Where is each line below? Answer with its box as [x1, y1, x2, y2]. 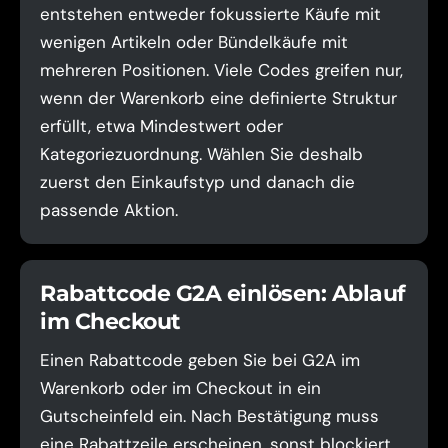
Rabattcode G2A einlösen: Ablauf [40, 280, 406, 307]
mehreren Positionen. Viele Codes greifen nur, [40, 59, 403, 81]
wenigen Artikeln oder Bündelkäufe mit [40, 31, 348, 53]
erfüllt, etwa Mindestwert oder [40, 115, 283, 137]
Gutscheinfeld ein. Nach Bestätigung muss [40, 405, 379, 427]
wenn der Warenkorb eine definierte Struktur [40, 87, 397, 109]
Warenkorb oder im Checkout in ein [40, 377, 321, 399]
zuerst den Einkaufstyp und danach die [40, 171, 355, 193]
